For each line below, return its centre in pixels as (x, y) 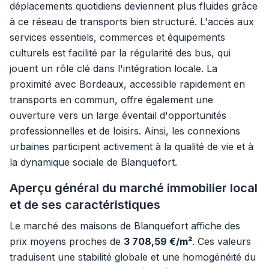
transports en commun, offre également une (111, 100)
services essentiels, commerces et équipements (117, 37)
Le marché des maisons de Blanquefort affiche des (125, 226)
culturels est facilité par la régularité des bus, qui (120, 53)
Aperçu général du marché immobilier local (134, 188)
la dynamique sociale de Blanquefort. (93, 162)
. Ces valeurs (222, 241)
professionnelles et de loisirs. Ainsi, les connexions (125, 131)
